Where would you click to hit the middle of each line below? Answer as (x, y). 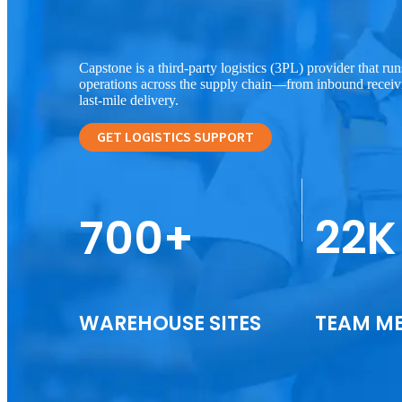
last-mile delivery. (129, 100)
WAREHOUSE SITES (170, 323)
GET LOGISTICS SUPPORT (175, 137)
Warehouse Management (122, 387)
